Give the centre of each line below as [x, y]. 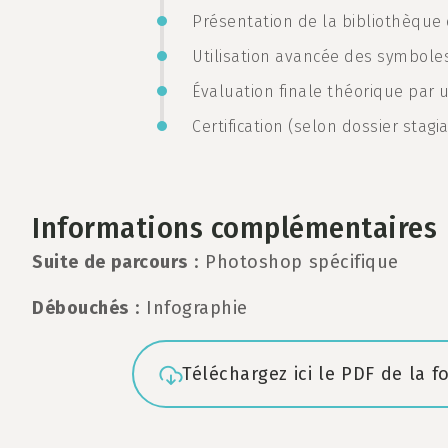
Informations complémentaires [234, 228]
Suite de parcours [110, 262]
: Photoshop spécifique [293, 262]
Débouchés [80, 308]
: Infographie [188, 308]
